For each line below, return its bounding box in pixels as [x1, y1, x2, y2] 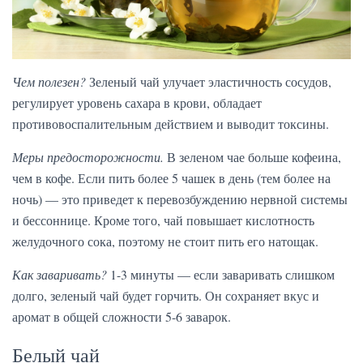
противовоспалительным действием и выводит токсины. [12, 114, 329, 132]
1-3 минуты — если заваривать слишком [107, 265, 335, 283]
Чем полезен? [12, 72, 86, 90]
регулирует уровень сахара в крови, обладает [12, 93, 262, 111]
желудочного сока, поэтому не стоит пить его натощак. [12, 232, 318, 250]
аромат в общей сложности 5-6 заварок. [12, 307, 231, 325]
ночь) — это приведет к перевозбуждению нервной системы [12, 190, 348, 207]
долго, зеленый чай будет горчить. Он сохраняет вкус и [12, 286, 319, 304]
